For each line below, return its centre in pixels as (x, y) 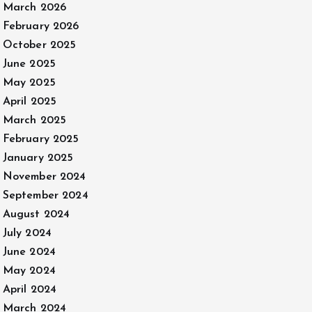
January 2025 (38, 158)
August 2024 (36, 214)
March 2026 (34, 8)
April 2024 (30, 290)
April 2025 (30, 102)
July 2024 (27, 233)
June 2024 (29, 252)
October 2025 (39, 45)
